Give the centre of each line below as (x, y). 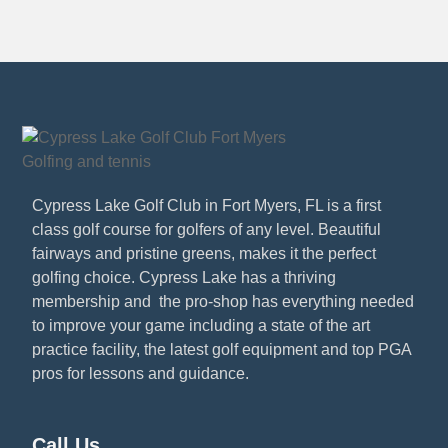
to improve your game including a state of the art (201, 326)
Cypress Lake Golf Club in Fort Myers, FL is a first (206, 206)
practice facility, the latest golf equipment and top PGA (221, 350)
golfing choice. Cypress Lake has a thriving (184, 278)
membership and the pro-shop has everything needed (223, 302)
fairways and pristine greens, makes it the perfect (204, 254)
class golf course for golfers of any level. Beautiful (206, 230)
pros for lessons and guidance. (140, 374)
